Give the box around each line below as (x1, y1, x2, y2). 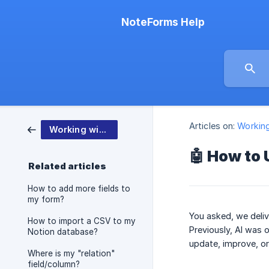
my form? (28, 195, 64, 204)
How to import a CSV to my (28, 216, 136, 226)
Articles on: (189, 121, 235, 131)
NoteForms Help (121, 16, 205, 28)
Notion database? (28, 227, 98, 237)
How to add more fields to (28, 184, 130, 193)
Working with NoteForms (98, 124, 106, 134)
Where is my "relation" (28, 249, 115, 258)
